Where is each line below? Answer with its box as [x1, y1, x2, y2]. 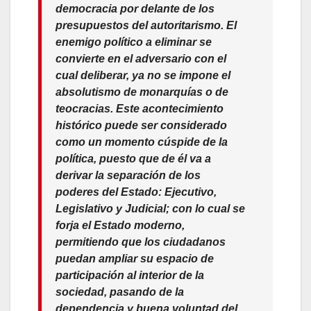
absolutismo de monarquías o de [56, 85, 228, 98]
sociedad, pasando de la [56, 285, 184, 298]
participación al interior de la [56, 269, 204, 281]
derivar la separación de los [56, 169, 201, 181]
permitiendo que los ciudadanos [56, 235, 226, 248]
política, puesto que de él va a [56, 152, 211, 165]
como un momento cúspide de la [56, 135, 228, 148]
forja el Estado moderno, [56, 219, 185, 231]
